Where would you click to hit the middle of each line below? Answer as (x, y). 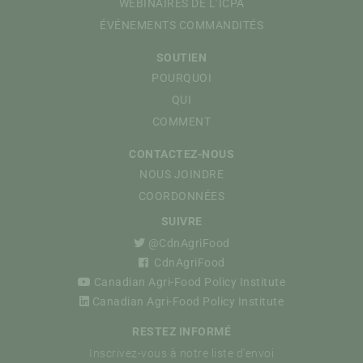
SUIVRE (181, 222)
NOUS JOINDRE (181, 174)
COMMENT (181, 121)
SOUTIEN (181, 57)
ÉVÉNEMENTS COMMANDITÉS (181, 25)
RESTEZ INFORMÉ (181, 332)
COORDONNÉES (181, 196)
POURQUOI (181, 77)
